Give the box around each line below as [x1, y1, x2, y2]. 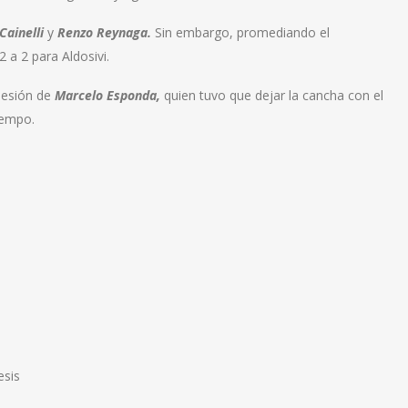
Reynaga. [97, 23, 151, 41]
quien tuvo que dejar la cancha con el [160, 86, 383, 104]
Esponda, [107, 86, 160, 104]
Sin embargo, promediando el [151, 23, 330, 41]
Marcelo [55, 86, 103, 104]
